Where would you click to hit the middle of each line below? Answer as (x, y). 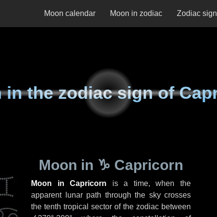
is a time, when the (149, 183)
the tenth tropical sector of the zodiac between (111, 207)
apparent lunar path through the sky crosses (111, 195)
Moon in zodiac (136, 13)
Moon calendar (70, 13)
